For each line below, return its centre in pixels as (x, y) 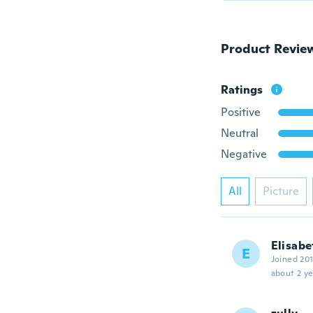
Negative (243, 154)
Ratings (241, 90)
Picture (281, 191)
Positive (240, 112)
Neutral (239, 133)
